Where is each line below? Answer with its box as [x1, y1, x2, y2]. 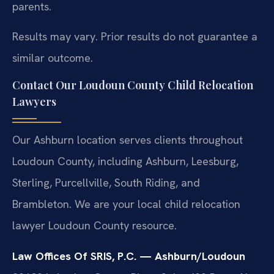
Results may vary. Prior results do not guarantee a [12, 29, 257, 43]
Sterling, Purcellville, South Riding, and [12, 176, 200, 190]
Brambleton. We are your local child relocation [12, 197, 240, 212]
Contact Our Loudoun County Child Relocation [12, 78, 253, 93]
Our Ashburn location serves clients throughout [12, 133, 243, 147]
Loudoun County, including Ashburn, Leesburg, [12, 154, 239, 169]
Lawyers [12, 94, 56, 109]
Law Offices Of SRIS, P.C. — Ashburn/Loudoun [12, 248, 245, 263]
